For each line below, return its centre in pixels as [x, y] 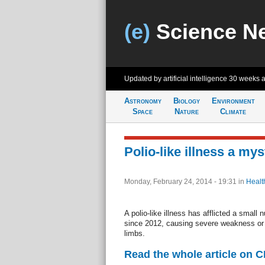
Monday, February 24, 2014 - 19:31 [181, 182]
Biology [186, 101]
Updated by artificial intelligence [176, 79]
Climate [233, 112]
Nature [186, 112]
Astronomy [143, 101]
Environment [233, 101]
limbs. [134, 233]
